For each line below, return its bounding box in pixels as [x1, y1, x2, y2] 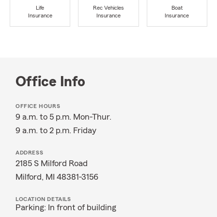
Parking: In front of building [15, 203, 116, 212]
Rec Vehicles [93, 5, 124, 11]
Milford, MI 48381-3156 [15, 172, 98, 181]
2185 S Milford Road [15, 159, 88, 168]
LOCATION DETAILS [15, 196, 71, 202]
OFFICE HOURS [15, 103, 61, 109]
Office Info [15, 75, 85, 89]
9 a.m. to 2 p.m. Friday [15, 126, 96, 135]
